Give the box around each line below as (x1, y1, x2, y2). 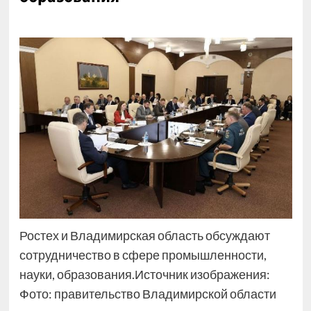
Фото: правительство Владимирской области (19, 286, 276, 302)
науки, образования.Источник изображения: (19, 267, 270, 283)
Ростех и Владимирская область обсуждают (19, 228, 270, 244)
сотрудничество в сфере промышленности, (19, 247, 267, 263)
